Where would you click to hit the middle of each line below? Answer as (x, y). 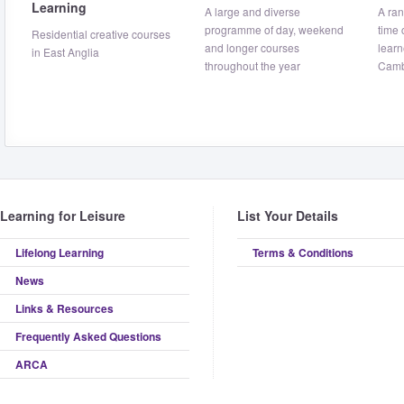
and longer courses (252, 47)
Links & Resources (64, 308)
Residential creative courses (101, 34)
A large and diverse (252, 11)
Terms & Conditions (303, 252)
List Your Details (288, 216)
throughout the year (252, 65)
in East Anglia (65, 52)
